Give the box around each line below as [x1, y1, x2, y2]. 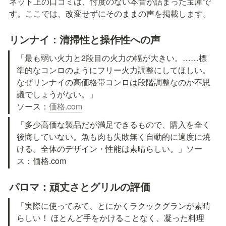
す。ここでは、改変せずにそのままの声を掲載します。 [9, 7, 211, 19]
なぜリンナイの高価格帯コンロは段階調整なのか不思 [17, 76, 211, 88]
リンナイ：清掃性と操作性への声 [9, 31, 160, 46]
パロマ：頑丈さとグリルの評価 [9, 179, 150, 194]
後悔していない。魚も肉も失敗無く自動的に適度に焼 [17, 131, 211, 143]
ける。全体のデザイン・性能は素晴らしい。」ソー [17, 143, 203, 155]
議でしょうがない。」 [17, 88, 98, 100]
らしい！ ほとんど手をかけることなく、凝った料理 [17, 211, 205, 223]
